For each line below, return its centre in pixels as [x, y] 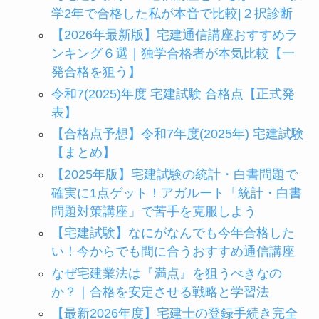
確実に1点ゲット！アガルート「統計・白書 [176, 193]
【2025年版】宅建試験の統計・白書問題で [174, 174]
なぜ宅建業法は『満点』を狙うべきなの [166, 273]
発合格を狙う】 [96, 72]
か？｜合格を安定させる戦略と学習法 [160, 292]
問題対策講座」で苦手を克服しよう [153, 211]
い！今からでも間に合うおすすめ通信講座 [173, 252]
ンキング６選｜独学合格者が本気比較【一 [173, 54]
